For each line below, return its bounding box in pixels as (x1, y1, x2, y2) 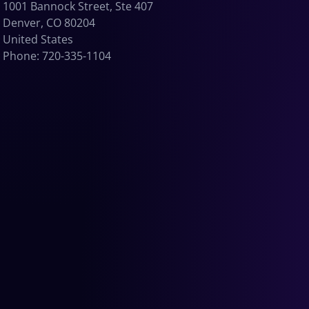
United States (3, 31, 73, 47)
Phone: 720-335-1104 (3, 48, 111, 63)
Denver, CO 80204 (3, 14, 95, 30)
